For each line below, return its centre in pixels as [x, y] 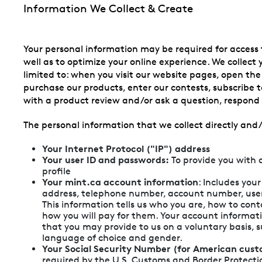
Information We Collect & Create [108, 8]
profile [56, 171]
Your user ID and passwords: [106, 159]
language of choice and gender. [112, 237]
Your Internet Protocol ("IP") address [126, 148]
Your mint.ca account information [120, 182]
